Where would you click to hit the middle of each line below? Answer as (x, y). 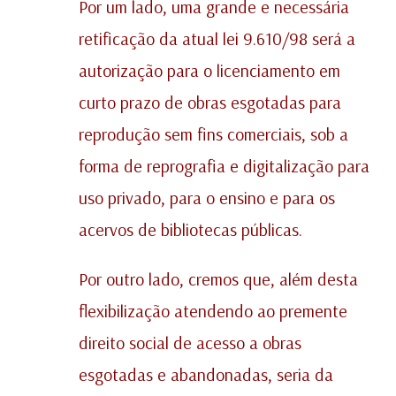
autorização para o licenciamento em (209, 71)
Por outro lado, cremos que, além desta (218, 279)
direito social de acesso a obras (190, 343)
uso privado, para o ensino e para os (207, 198)
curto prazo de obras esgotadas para (210, 103)
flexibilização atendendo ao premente (213, 311)
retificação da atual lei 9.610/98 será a (217, 39)
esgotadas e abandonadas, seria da (206, 375)
